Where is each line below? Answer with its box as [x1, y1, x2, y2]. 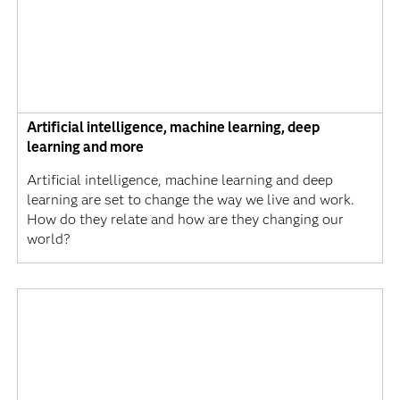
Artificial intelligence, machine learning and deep [26, 171, 333, 188]
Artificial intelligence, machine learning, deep [26, 118, 320, 136]
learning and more [26, 137, 144, 155]
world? [26, 229, 71, 247]
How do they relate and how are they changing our [26, 210, 344, 228]
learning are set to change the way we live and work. [26, 190, 354, 208]
